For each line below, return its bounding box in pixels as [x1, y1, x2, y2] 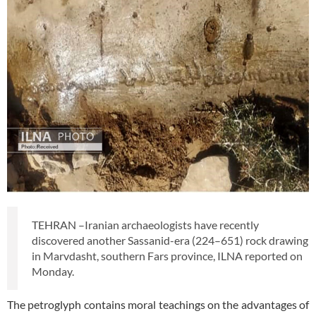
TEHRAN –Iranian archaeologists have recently [32, 218, 259, 232]
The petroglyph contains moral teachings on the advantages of [7, 298, 309, 312]
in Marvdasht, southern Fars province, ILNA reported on [32, 249, 303, 263]
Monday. [32, 265, 74, 279]
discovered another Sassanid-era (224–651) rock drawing [32, 233, 308, 248]
